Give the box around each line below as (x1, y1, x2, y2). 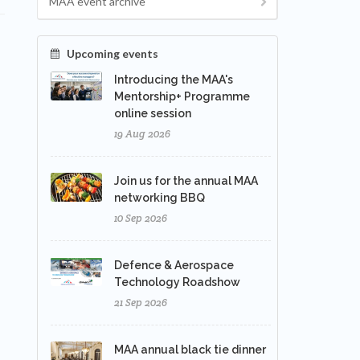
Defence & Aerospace (114, 259, 234, 272)
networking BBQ (114, 191, 205, 204)
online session (114, 107, 191, 120)
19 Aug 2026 (114, 127, 170, 141)
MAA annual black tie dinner (114, 343, 266, 356)
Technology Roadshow (114, 276, 240, 288)
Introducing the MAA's (114, 73, 233, 86)
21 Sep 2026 (114, 296, 167, 309)
